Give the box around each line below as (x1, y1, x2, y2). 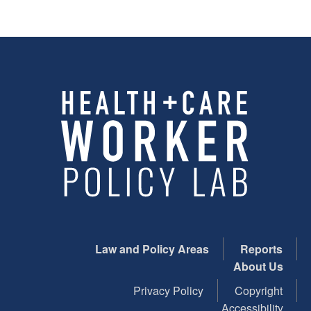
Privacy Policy (133, 283, 203, 299)
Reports (240, 241, 283, 258)
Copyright (235, 283, 283, 299)
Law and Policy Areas (95, 241, 209, 258)
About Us (233, 258, 283, 275)
